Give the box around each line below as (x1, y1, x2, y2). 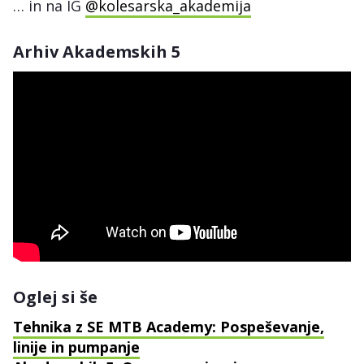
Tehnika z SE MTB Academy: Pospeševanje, (13, 316, 324, 336)
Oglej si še (13, 285, 97, 308)
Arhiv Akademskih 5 (13, 40, 180, 63)
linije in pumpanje (13, 336, 140, 357)
